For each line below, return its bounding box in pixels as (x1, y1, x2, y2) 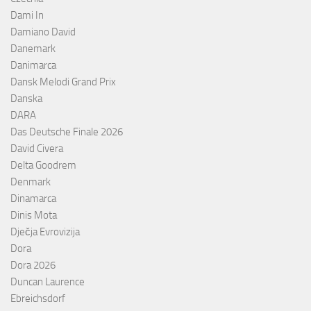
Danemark (10, 42, 56, 55)
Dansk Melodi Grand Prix (10, 75, 116, 88)
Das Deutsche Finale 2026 (10, 125, 123, 138)
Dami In (10, 8, 44, 22)
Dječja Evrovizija (10, 225, 80, 238)
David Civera (10, 142, 63, 155)
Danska (10, 92, 42, 105)
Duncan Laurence (10, 275, 85, 288)
